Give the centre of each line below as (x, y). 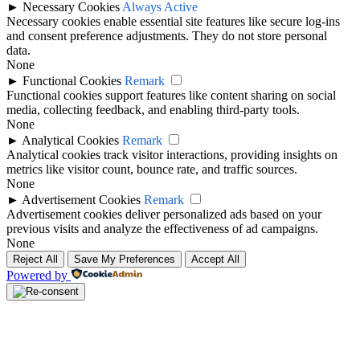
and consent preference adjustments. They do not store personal (167, 35)
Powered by (37, 275)
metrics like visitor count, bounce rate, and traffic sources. (152, 169)
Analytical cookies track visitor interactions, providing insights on (172, 154)
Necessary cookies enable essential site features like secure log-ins (173, 21)
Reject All (35, 259)
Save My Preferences (125, 259)
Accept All (215, 259)
